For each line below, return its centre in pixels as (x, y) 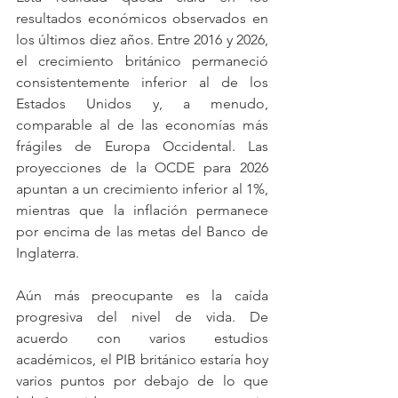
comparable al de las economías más (142, 125)
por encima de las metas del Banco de (142, 231)
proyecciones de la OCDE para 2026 (142, 167)
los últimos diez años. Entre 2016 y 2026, (142, 40)
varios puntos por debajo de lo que (142, 381)
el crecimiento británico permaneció (142, 61)
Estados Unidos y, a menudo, (142, 103)
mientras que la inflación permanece (142, 210)
